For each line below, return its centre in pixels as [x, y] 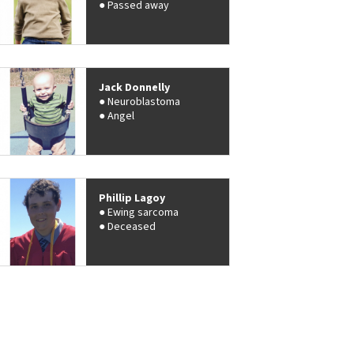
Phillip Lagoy [132, 199]
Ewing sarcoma [143, 213]
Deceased [131, 227]
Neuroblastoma [143, 102]
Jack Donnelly [134, 88]
